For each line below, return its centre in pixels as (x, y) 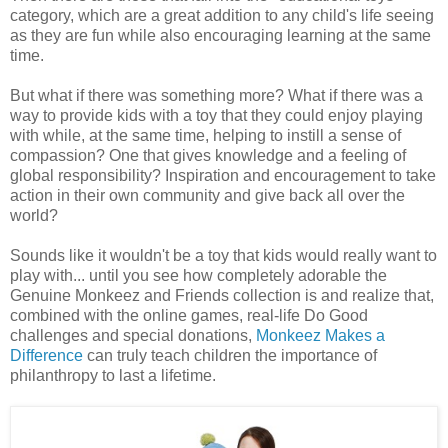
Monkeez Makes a (320, 335)
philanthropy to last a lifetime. (113, 375)
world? (34, 215)
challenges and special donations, (133, 335)
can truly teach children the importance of (230, 355)
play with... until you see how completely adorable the (198, 275)
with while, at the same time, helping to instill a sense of (205, 135)
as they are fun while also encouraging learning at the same (220, 35)
